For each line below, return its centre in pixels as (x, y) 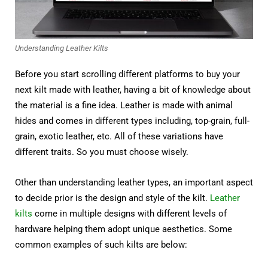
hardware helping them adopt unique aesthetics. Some (124, 229)
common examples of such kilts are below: (101, 245)
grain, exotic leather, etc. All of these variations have (119, 137)
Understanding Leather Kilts (62, 48)
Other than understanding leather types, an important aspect (134, 183)
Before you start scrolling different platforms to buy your (127, 74)
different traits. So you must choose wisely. (102, 152)
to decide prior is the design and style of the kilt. (112, 198)
